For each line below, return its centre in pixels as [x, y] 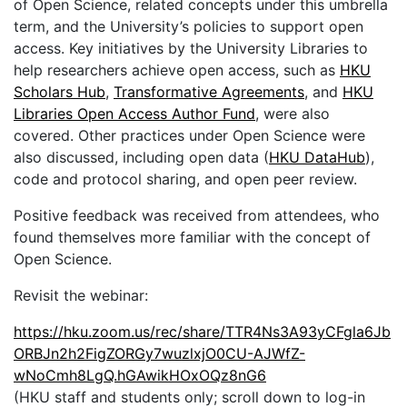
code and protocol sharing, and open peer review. [185, 179]
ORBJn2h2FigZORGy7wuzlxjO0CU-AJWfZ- [159, 354]
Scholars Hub [60, 92]
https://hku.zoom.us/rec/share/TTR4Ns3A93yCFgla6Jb [202, 332]
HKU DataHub [317, 158]
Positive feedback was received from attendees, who [197, 216]
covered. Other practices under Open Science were [189, 136]
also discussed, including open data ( [141, 158]
